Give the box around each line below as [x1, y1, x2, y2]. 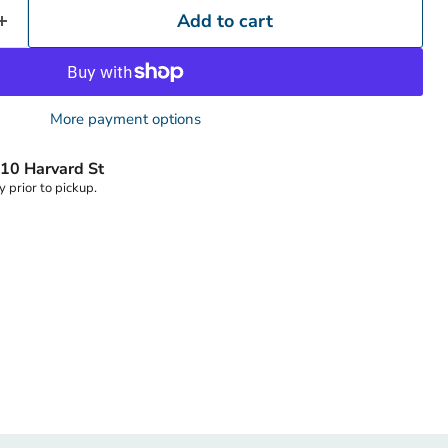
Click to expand [342, 112, 440, 128]
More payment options [49, 109, 201, 129]
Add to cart [177, 9, 274, 33]
